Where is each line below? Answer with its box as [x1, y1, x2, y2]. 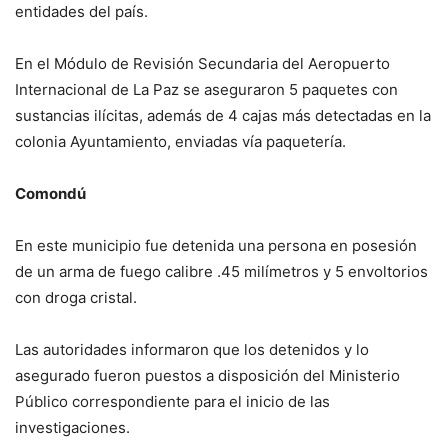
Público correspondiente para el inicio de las [15, 392, 330, 412]
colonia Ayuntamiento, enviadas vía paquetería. [15, 132, 346, 152]
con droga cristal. [15, 288, 137, 308]
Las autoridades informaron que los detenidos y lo [15, 340, 369, 360]
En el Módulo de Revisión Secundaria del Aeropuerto [15, 54, 390, 74]
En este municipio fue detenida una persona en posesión [15, 236, 417, 256]
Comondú [15, 184, 86, 204]
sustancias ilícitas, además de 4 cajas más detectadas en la [15, 106, 431, 126]
